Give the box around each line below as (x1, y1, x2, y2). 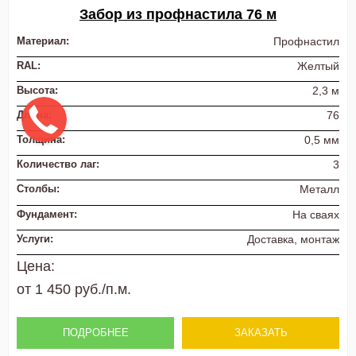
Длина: (17, 109, 52, 122)
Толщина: (17, 133, 65, 146)
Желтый (297, 59, 339, 72)
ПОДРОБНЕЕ (62, 326, 129, 339)
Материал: (17, 34, 69, 47)
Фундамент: (17, 207, 77, 220)
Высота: (17, 83, 58, 96)
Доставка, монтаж (247, 232, 339, 246)
